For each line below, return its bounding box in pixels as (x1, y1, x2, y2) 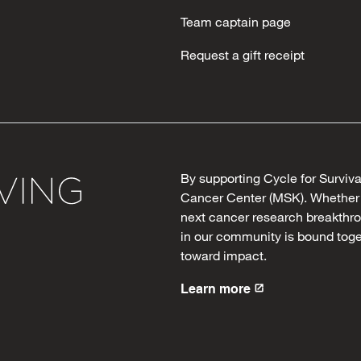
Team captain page (180, 14, 291, 29)
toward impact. (180, 247, 267, 263)
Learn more (180, 281, 251, 297)
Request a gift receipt (180, 47, 305, 62)
